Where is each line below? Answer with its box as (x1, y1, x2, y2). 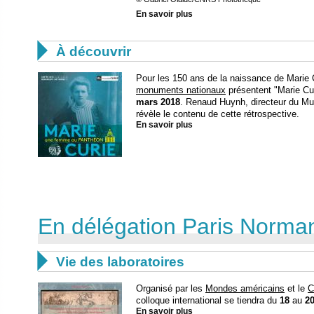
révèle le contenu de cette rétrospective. (136, 108, 299, 119)
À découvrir (56, 43, 131, 59)
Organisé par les (136, 282, 205, 294)
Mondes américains (205, 282, 285, 294)
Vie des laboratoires (56, 254, 184, 269)
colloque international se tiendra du (136, 294, 280, 306)
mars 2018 (136, 96, 180, 107)
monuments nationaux (136, 84, 226, 95)
